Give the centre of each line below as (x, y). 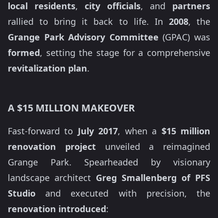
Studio (22, 193)
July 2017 (98, 131)
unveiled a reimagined (153, 147)
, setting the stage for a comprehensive (125, 53)
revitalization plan (47, 68)
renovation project (52, 147)
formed (24, 53)
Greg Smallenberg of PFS (153, 178)
